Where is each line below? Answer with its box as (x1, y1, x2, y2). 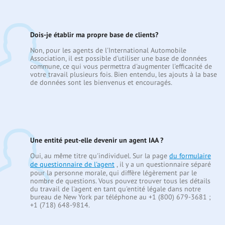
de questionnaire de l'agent (30, 160, 115, 169)
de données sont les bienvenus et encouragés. (30, 78, 172, 87)
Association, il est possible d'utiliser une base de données (30, 54, 207, 63)
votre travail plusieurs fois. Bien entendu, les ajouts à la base (30, 70, 217, 79)
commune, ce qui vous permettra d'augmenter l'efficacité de (30, 62, 212, 71)
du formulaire (169, 151, 211, 160)
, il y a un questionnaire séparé (115, 160, 211, 169)
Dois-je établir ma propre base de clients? (30, 30, 158, 39)
